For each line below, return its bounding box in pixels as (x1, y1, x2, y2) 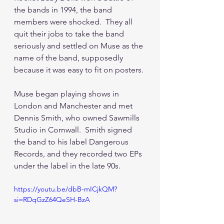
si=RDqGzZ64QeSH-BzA (14, 195, 90, 204)
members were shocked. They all (14, 17, 134, 27)
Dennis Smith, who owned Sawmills (14, 113, 141, 123)
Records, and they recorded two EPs (14, 149, 144, 159)
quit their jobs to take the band (14, 29, 126, 39)
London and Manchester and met (14, 101, 134, 111)
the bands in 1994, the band (14, 5, 114, 15)
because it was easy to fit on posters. (14, 65, 143, 75)
